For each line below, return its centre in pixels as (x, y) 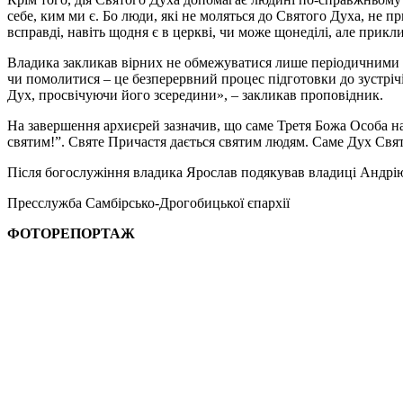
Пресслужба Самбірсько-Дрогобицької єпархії (148, 202)
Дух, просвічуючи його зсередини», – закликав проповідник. (195, 94)
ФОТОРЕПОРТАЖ (71, 233)
